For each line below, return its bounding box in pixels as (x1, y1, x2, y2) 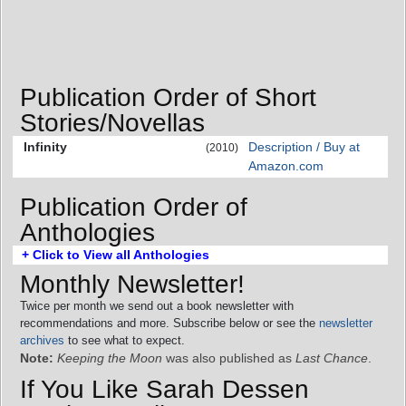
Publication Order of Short (20, 82, 316, 111)
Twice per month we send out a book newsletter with (20, 299, 294, 314)
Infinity (24, 139, 67, 154)
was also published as (162, 351, 295, 366)
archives (20, 333, 64, 348)
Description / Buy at (248, 139, 360, 154)
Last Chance (295, 351, 368, 366)
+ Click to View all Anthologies (22, 247, 209, 263)
